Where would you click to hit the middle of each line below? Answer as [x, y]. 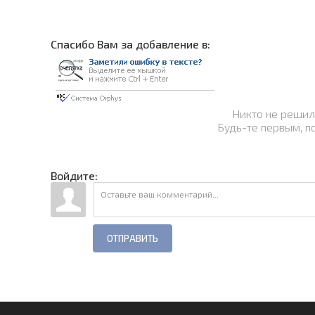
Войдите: [74, 175]
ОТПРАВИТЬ [133, 238]
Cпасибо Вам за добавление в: [130, 44]
